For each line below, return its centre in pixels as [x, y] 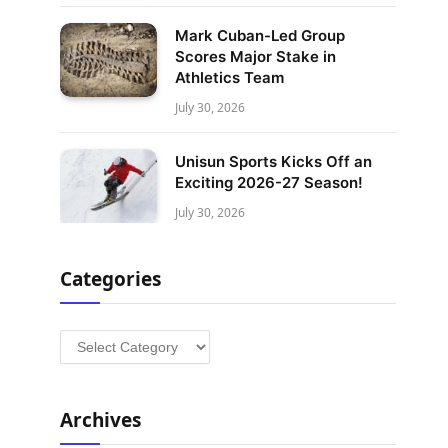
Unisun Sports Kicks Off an [273, 161]
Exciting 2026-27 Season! [269, 182]
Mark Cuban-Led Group [260, 35]
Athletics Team [229, 77]
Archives [100, 420]
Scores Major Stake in [255, 56]
